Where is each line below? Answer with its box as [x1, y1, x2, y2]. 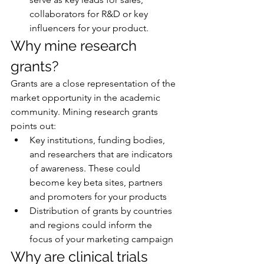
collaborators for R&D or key [29, 8, 150, 20]
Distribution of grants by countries [29, 205, 174, 217]
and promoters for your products [29, 191, 167, 203]
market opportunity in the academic [11, 92, 163, 104]
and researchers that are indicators [29, 148, 175, 160]
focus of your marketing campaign [29, 233, 173, 245]
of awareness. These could [29, 163, 143, 174]
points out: [11, 120, 56, 132]
